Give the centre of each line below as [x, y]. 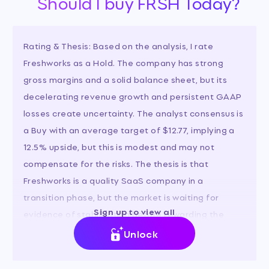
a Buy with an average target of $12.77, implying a [129, 129]
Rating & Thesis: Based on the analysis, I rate [118, 45]
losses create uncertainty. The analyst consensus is [133, 112]
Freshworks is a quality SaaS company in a [113, 180]
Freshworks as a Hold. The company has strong [123, 62]
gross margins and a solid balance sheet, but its [125, 79]
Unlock [141, 233]
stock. [36, 230]
